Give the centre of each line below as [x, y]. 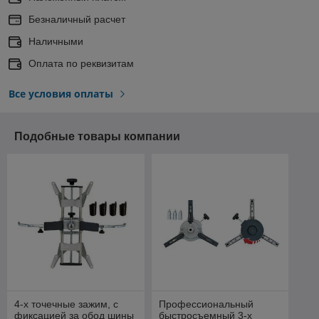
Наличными [56, 41]
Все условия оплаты [61, 93]
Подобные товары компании [97, 136]
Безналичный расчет [77, 19]
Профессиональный [206, 304]
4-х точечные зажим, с [66, 304]
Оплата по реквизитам [81, 63]
